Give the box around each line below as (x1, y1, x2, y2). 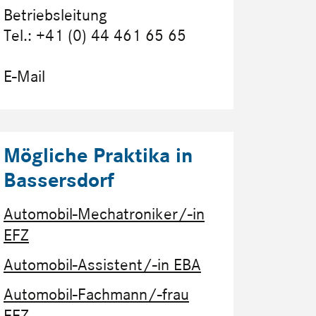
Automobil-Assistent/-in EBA (4, 255, 201, 276)
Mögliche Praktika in (4, 142, 193, 169)
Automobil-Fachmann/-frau (4, 284, 189, 305)
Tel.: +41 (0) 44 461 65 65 (4, 25, 186, 47)
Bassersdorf (4, 167, 114, 193)
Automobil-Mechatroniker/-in (4, 204, 205, 225)
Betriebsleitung (4, 5, 107, 26)
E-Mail (4, 66, 45, 87)
